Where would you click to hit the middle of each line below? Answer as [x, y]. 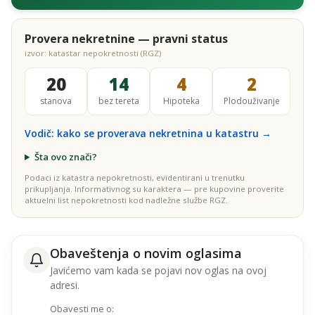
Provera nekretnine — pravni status [126, 39]
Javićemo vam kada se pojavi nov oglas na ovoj [158, 270]
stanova [56, 101]
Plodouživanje [251, 101]
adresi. [65, 285]
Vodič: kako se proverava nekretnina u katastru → [148, 133]
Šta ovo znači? [65, 157]
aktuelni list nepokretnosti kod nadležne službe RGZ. [126, 200]
